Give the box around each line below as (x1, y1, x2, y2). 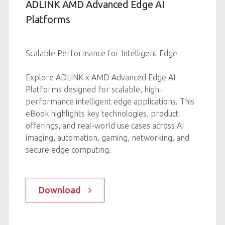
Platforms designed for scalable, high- (25, 84, 162, 94)
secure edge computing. (25, 145, 111, 154)
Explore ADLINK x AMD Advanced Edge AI (25, 72, 175, 82)
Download (38, 184, 81, 195)
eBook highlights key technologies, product (25, 108, 179, 118)
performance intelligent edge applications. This (25, 96, 194, 106)
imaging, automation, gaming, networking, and (25, 133, 189, 142)
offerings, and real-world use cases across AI (25, 121, 184, 130)
